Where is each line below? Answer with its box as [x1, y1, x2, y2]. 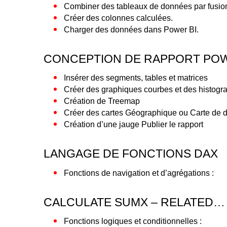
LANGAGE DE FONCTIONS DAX [44, 147, 218, 161]
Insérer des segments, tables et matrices [64, 73, 208, 83]
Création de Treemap [64, 97, 140, 106]
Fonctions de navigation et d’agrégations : [64, 168, 214, 177]
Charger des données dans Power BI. [64, 25, 199, 34]
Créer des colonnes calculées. [64, 14, 173, 23]
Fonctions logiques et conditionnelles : [64, 217, 202, 226]
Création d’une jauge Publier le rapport [64, 120, 204, 129]
